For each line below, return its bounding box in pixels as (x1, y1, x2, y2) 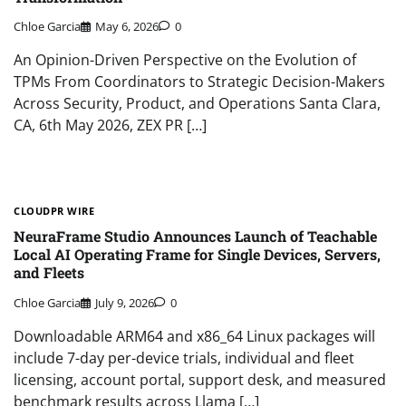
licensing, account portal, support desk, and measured (14, 369, 386, 390)
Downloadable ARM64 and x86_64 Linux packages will (14, 325, 375, 346)
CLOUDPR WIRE (14, 203, 94, 217)
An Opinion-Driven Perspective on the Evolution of (14, 49, 356, 70)
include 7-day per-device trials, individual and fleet (14, 347, 354, 368)
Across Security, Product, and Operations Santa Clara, (14, 92, 381, 113)
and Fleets (14, 263, 84, 283)
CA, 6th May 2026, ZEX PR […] (14, 114, 207, 135)
